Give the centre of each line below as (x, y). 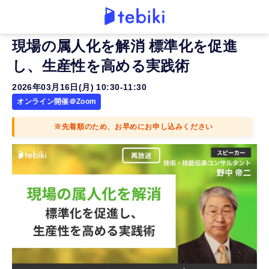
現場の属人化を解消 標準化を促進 (125, 46)
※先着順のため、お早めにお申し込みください (134, 127)
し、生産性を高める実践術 (101, 66)
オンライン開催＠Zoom (57, 101)
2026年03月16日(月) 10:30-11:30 (80, 87)
